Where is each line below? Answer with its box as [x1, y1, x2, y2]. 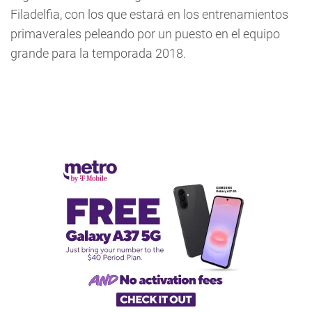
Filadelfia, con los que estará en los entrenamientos [10, 7, 288, 22]
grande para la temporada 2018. [10, 46, 186, 61]
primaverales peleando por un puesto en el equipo [10, 26, 280, 42]
